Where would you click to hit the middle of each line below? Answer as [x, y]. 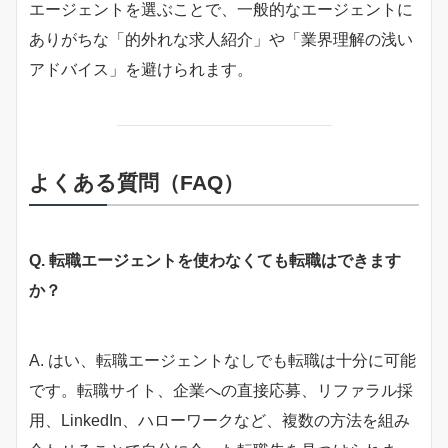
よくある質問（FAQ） [136, 182]
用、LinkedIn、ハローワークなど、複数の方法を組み [219, 420]
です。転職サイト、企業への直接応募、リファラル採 [221, 390]
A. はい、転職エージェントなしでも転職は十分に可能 [222, 360]
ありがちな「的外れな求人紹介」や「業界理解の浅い [221, 39]
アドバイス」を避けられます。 [141, 69]
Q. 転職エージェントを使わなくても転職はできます [215, 260]
